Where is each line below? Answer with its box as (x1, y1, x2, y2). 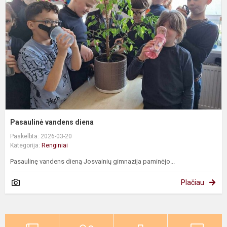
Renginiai (42, 142, 68, 149)
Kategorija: (10, 142, 42, 149)
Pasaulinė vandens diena (10, 118, 94, 127)
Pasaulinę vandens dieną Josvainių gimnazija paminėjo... (10, 158, 175, 166)
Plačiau (181, 178, 204, 187)
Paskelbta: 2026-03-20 (10, 133, 72, 140)
